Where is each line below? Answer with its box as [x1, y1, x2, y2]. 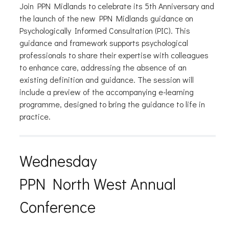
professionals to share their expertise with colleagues [19, 50, 209, 61]
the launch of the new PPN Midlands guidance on [19, 13, 193, 24]
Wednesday [19, 150, 97, 171]
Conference [19, 196, 96, 217]
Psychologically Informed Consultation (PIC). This [19, 25, 190, 36]
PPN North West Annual [19, 173, 176, 194]
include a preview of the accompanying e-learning [19, 86, 194, 98]
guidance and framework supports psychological [19, 37, 188, 49]
